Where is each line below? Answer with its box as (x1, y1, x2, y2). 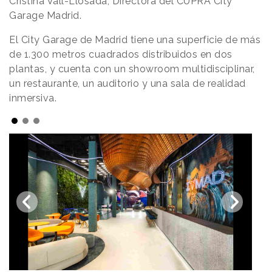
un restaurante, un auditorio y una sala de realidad (9, 78, 246, 90)
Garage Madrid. (9, 10, 81, 22)
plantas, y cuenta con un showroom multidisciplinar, (9, 63, 255, 75)
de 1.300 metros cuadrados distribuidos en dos (9, 49, 233, 61)
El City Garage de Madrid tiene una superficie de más (9, 34, 260, 46)
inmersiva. (9, 92, 59, 104)
